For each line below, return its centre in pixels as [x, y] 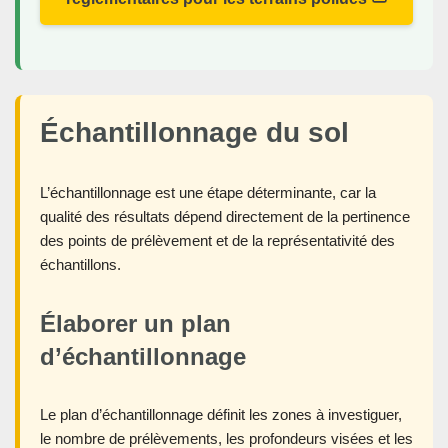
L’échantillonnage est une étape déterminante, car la [208, 193]
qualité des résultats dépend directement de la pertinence [225, 217]
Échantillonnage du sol [194, 133]
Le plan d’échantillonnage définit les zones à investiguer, [221, 415]
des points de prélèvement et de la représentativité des [217, 241]
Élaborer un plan [135, 324]
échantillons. [80, 265]
